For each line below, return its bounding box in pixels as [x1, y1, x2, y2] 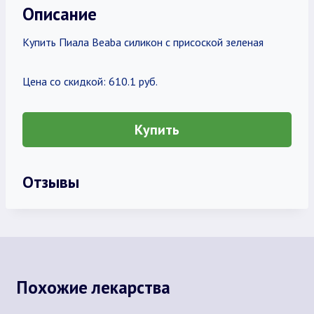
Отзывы [22, 171, 79, 192]
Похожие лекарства [17, 275, 170, 299]
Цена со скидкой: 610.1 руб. [22, 74, 158, 88]
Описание [22, 2, 97, 25]
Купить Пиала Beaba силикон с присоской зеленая [22, 35, 264, 49]
